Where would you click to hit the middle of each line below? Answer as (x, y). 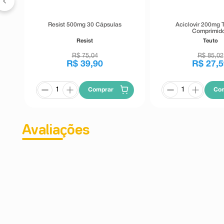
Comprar (101, 89)
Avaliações (56, 130)
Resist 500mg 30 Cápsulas (85, 24)
